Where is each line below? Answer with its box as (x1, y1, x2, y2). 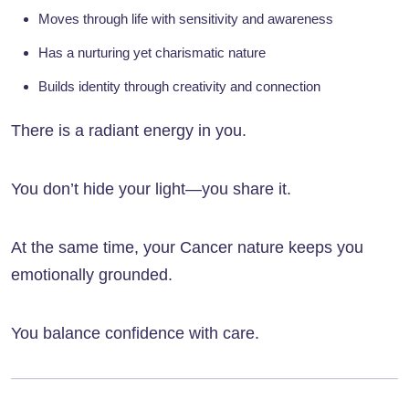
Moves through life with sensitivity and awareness (38, 11, 333, 27)
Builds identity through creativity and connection (38, 79, 320, 95)
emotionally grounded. (11, 266, 173, 285)
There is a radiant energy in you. (11, 121, 246, 141)
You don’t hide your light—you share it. (11, 180, 291, 199)
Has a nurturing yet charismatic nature (38, 45, 266, 61)
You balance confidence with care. (11, 324, 259, 343)
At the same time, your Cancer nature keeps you (11, 238, 363, 257)
